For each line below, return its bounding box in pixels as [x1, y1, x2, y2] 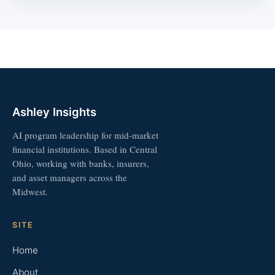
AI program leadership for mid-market [12, 129, 158, 141]
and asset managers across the [12, 171, 127, 184]
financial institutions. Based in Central [12, 143, 157, 155]
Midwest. [12, 185, 48, 198]
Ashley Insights [12, 105, 96, 118]
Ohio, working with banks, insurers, [12, 157, 149, 169]
